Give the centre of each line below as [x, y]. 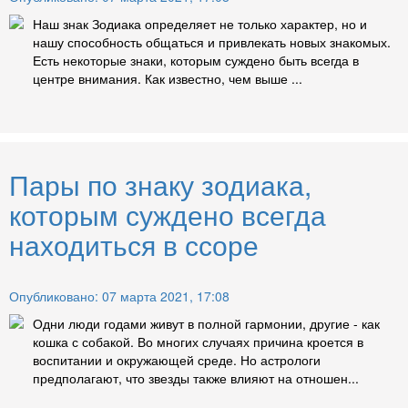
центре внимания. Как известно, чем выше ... [168, 79]
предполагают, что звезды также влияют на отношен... [196, 378]
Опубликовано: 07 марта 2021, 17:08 [119, 296]
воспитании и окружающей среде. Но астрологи [177, 360]
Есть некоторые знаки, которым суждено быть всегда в [196, 61]
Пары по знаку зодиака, [160, 185]
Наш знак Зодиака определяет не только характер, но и [200, 24]
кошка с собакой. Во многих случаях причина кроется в [198, 342]
